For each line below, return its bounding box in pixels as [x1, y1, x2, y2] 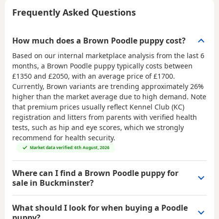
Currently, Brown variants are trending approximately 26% [12, 81, 204, 91]
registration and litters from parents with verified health [12, 112, 197, 122]
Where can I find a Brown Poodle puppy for [12, 167, 178, 178]
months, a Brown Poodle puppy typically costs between [12, 61, 193, 70]
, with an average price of [68, 71, 153, 81]
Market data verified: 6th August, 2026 [30, 144, 109, 150]
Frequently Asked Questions [12, 6, 136, 18]
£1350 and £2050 [12, 71, 68, 81]
